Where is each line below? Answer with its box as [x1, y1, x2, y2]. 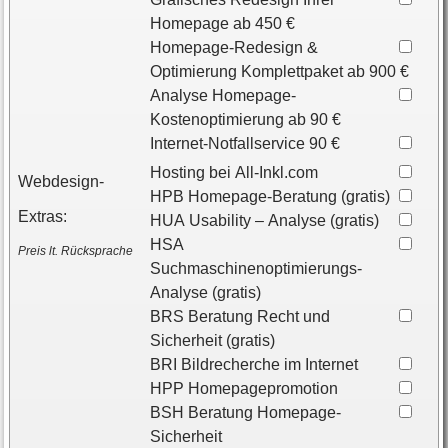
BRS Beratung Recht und [149, 307, 330, 325]
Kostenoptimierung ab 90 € [149, 110, 341, 128]
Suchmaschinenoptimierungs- [149, 259, 362, 277]
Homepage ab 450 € [149, 14, 295, 32]
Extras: [18, 207, 68, 225]
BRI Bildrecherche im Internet [149, 355, 358, 373]
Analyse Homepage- [149, 86, 296, 104]
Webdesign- [18, 172, 105, 190]
